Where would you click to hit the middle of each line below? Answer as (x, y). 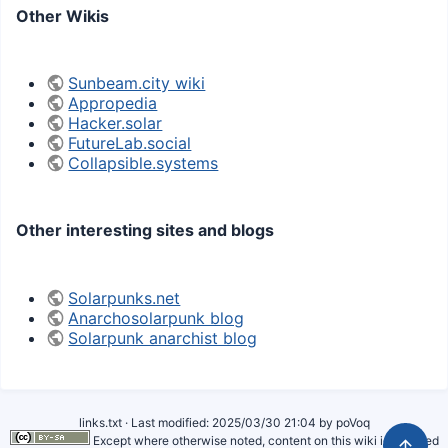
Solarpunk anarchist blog (163, 337)
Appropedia (113, 103)
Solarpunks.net (124, 297)
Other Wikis (62, 15)
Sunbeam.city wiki (137, 83)
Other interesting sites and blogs (145, 230)
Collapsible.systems (143, 163)
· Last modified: (166, 422)
